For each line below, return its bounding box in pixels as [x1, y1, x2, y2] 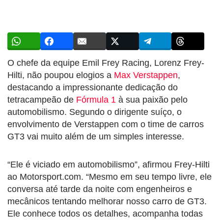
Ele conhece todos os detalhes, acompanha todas [7, 208, 203, 219]
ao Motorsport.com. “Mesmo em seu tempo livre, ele [7, 171, 212, 182]
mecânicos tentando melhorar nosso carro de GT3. [7, 196, 207, 206]
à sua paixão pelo [116, 94, 188, 105]
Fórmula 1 [76, 94, 116, 105]
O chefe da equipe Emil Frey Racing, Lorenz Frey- [7, 57, 204, 68]
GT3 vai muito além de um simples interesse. [7, 131, 184, 141]
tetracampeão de [7, 94, 76, 105]
